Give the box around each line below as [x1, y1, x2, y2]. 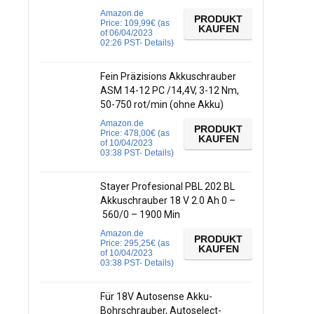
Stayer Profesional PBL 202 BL [100, 181, 235, 192]
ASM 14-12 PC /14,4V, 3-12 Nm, [100, 85, 239, 96]
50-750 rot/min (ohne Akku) [100, 99, 224, 110]
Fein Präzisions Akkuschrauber [100, 71, 236, 82]
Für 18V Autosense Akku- [100, 291, 212, 302]
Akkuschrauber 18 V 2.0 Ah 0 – [100, 195, 235, 206]
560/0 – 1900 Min [100, 209, 180, 220]
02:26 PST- [100, 38, 144, 48]
